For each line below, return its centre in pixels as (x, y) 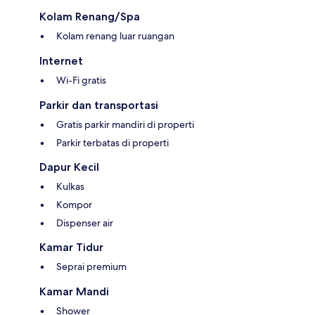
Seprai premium (91, 267)
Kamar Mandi (74, 292)
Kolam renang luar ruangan (115, 36)
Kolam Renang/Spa (90, 17)
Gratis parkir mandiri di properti (125, 125)
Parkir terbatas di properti (112, 143)
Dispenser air (85, 223)
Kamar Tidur (71, 247)
